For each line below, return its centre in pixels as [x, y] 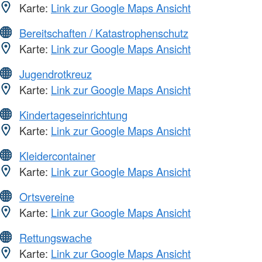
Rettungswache [56, 237]
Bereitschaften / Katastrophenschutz [104, 32]
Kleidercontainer [57, 155]
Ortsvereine [47, 196]
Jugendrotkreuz [56, 73]
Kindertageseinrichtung [73, 114]
